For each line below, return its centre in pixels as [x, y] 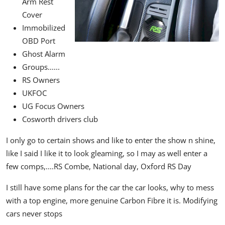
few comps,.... [30, 166]
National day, [117, 166]
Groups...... [41, 67]
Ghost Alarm [44, 54]
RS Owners [41, 80]
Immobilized [44, 28]
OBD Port [39, 41]
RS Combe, [73, 166]
